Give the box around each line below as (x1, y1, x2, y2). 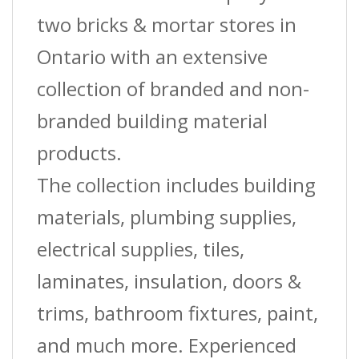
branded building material (37, 107, 268, 134)
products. (37, 139, 122, 166)
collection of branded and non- (37, 75, 309, 102)
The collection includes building (37, 171, 316, 198)
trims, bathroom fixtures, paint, (37, 299, 318, 326)
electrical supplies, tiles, (37, 235, 244, 262)
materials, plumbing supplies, (37, 203, 296, 230)
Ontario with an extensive (37, 42, 268, 70)
